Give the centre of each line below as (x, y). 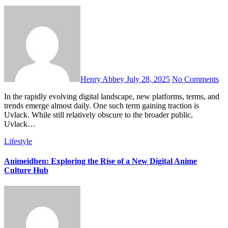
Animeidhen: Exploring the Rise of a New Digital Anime (101, 161)
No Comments (195, 79)
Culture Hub (26, 170)
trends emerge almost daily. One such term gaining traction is (102, 105)
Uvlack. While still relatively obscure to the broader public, (98, 115)
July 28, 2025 (148, 79)
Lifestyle (18, 141)
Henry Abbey (103, 79)
